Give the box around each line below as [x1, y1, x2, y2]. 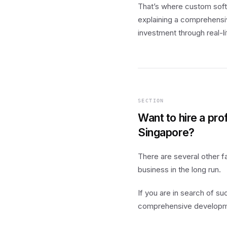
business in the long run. [138, 165, 221, 174]
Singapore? [138, 126, 195, 139]
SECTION [138, 98, 164, 103]
